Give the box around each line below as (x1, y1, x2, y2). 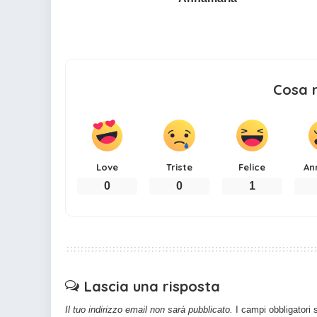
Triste (166, 161, 193, 173)
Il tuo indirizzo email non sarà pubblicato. (65, 304, 233, 315)
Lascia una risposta (84, 277, 220, 295)
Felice (238, 161, 266, 173)
